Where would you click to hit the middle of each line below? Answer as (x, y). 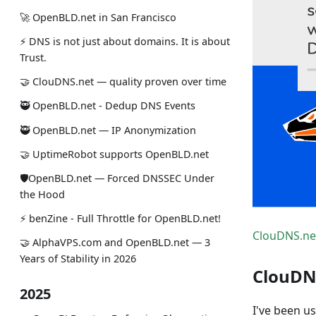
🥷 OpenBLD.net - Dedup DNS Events (108, 106)
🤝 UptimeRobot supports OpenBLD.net (114, 154)
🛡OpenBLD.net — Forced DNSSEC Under (117, 178)
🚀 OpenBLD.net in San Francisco (98, 17)
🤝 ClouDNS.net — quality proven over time (123, 82)
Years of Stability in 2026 (78, 259)
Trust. (33, 58)
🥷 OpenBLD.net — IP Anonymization (108, 130)
